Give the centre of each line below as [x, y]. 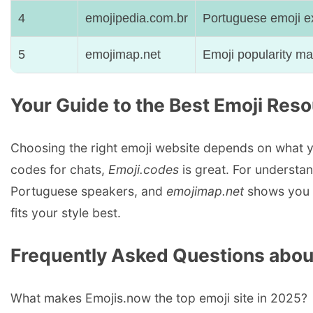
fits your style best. [66, 212]
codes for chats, [59, 169]
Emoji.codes [144, 169]
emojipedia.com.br [137, 18]
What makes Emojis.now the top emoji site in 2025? [159, 298]
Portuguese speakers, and [88, 191]
